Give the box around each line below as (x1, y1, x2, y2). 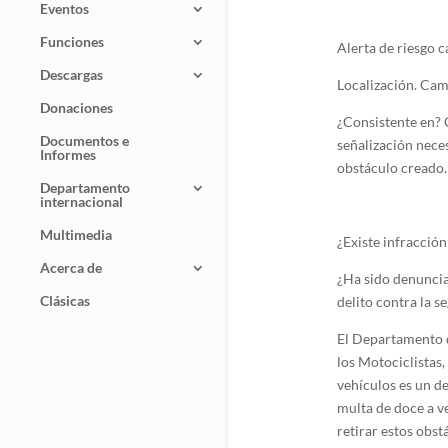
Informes (40, 146, 96, 163)
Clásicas (40, 292, 90, 309)
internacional (40, 193, 123, 210)
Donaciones (40, 99, 113, 116)
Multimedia (40, 226, 112, 243)
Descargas (40, 66, 103, 83)
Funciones (40, 33, 104, 50)
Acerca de (40, 259, 102, 276)
